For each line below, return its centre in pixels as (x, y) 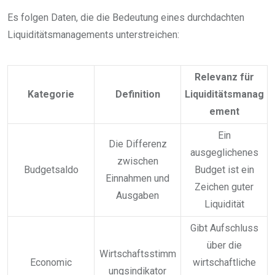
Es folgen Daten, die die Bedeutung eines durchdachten (126, 18)
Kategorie (51, 95)
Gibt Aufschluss (224, 228)
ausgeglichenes (224, 153)
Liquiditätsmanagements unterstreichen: (93, 35)
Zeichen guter (224, 187)
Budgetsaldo (51, 170)
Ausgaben (137, 196)
